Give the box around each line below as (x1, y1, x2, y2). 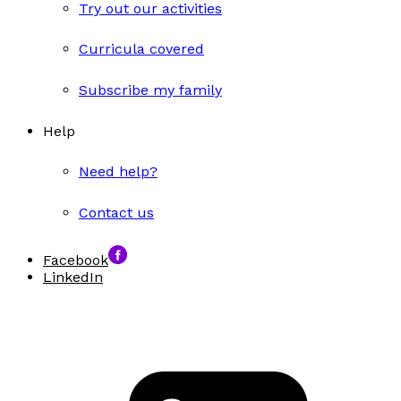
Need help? (79, 163, 158, 181)
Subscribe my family (79, 81, 222, 98)
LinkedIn (43, 268, 103, 286)
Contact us (79, 204, 154, 222)
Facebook (43, 251, 108, 269)
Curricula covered (79, 40, 204, 58)
